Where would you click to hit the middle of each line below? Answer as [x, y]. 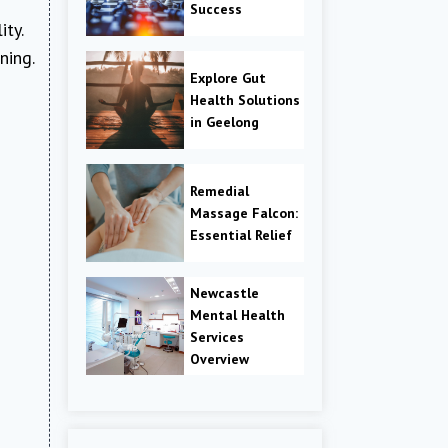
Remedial [219, 191]
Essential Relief [241, 235]
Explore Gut [228, 78]
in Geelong [224, 122]
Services [217, 337]
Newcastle [224, 293]
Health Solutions [245, 100]
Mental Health [237, 315]
